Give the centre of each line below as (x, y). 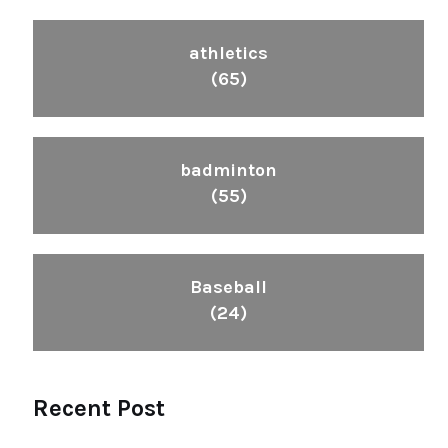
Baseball (228, 287)
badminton (228, 170)
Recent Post (99, 408)
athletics (228, 53)
